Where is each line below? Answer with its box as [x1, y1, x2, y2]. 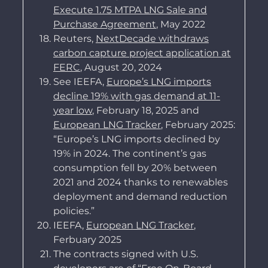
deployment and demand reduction [53, 191, 227, 203]
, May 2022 [156, 19, 208, 31]
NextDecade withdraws [95, 33, 209, 45]
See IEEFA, [53, 76, 106, 88]
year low [53, 105, 92, 117]
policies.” [53, 205, 95, 217]
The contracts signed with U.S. [53, 248, 198, 260]
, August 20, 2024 [80, 62, 162, 74]
